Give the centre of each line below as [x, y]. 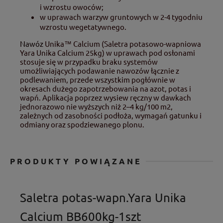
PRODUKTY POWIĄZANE [76, 161]
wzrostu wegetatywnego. [83, 27]
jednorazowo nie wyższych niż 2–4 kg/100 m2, [96, 107]
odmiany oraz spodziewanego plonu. [82, 124]
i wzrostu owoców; [72, 7]
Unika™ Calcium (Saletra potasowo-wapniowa [122, 44]
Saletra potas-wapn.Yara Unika [103, 198]
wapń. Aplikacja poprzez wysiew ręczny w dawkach [106, 98]
